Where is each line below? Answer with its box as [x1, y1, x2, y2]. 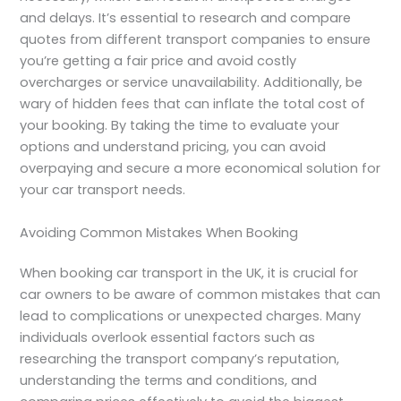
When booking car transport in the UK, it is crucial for [20, 264, 359, 283]
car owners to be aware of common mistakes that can [20, 286, 381, 304]
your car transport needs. [20, 181, 186, 200]
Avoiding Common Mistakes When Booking [20, 223, 299, 242]
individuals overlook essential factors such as [20, 328, 316, 347]
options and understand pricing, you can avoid [20, 138, 327, 157]
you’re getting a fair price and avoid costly [20, 52, 297, 71]
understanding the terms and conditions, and [20, 371, 318, 390]
